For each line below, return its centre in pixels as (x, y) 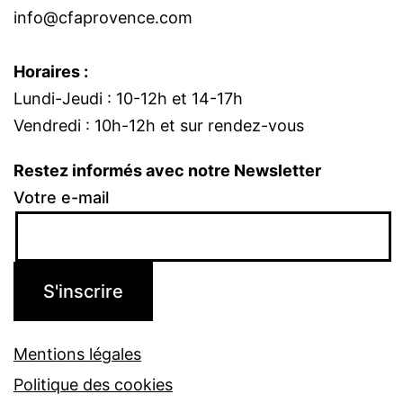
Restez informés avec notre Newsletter (167, 170)
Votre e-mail (61, 197)
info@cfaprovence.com (103, 17)
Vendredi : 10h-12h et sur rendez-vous (159, 125)
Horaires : (51, 71)
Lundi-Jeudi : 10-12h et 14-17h (128, 98)
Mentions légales (77, 354)
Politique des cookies (93, 384)
